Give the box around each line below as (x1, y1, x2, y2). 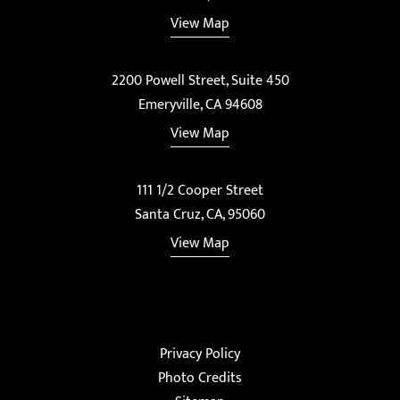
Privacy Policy (160, 341, 240, 366)
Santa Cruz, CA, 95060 (135, 202, 265, 227)
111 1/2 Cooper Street (137, 178, 263, 203)
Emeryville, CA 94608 (137, 92, 262, 117)
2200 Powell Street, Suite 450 (111, 68, 289, 93)
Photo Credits (158, 365, 242, 390)
